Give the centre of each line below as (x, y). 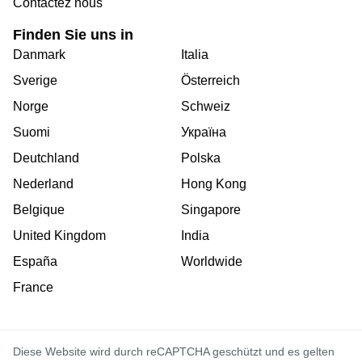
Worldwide (212, 262)
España (35, 262)
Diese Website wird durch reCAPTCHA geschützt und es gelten (174, 352)
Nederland (43, 184)
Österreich (210, 81)
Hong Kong (214, 184)
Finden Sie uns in (73, 35)
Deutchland (46, 158)
